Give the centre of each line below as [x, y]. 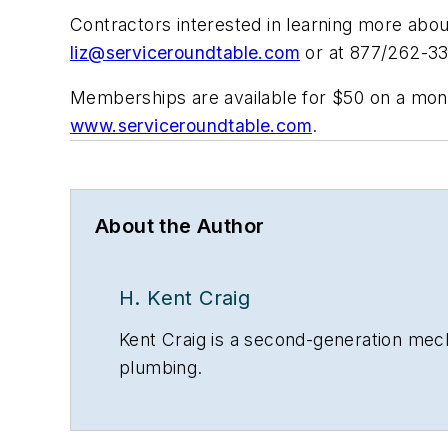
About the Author [180, 226]
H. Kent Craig [185, 298]
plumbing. [161, 368]
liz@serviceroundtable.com [185, 52]
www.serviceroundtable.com [191, 126]
